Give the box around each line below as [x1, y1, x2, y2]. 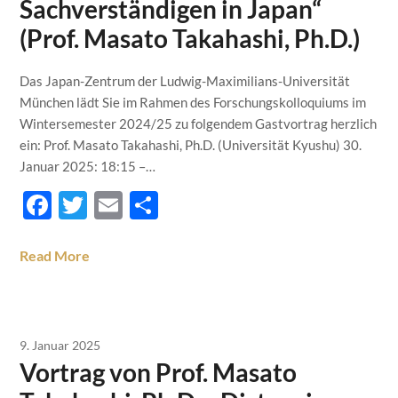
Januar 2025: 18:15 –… [20, 158, 156, 174]
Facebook [52, 187, 174, 222]
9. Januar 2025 [20, 338, 101, 353]
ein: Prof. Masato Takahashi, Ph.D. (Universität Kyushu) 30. [20, 137, 362, 153]
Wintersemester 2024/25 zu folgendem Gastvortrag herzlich [20, 115, 378, 131]
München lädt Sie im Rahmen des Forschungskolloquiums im [20, 94, 367, 110]
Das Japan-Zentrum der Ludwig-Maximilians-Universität [20, 73, 351, 89]
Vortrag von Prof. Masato [20, 357, 298, 387]
